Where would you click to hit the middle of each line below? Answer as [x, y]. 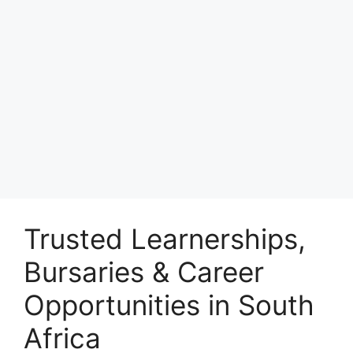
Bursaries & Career [144, 272]
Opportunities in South [169, 305]
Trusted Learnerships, [165, 239]
